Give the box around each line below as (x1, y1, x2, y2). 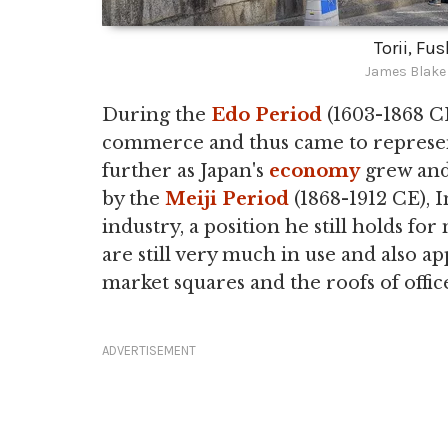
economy (269, 160, 360, 182)
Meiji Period (165, 188, 289, 210)
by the (102, 188, 165, 210)
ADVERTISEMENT (102, 343, 196, 358)
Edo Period (211, 104, 322, 126)
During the (102, 104, 211, 126)
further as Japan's (102, 160, 269, 182)
